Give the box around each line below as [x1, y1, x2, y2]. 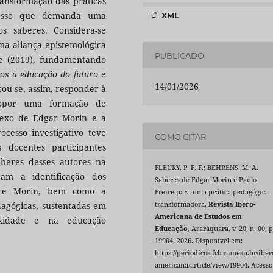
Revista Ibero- [208, 200, 256, 209]
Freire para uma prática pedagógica [155, 188, 269, 197]
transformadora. [155, 200, 209, 209]
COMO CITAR [155, 131, 207, 141]
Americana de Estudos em [155, 212, 243, 221]
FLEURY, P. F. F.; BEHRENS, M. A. [155, 163, 259, 172]
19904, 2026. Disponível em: [155, 236, 243, 246]
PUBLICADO [155, 50, 205, 60]
